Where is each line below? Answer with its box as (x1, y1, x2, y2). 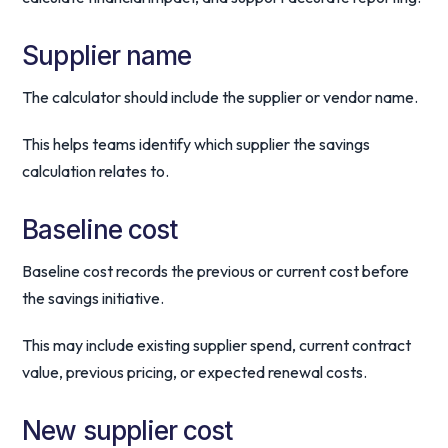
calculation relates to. (22, 161, 170, 181)
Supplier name (22, 40, 191, 71)
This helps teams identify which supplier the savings (22, 134, 371, 154)
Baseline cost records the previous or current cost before (22, 261, 410, 281)
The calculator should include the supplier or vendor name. (22, 87, 419, 107)
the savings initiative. (22, 288, 165, 308)
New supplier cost (22, 415, 233, 446)
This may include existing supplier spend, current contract (22, 335, 412, 355)
